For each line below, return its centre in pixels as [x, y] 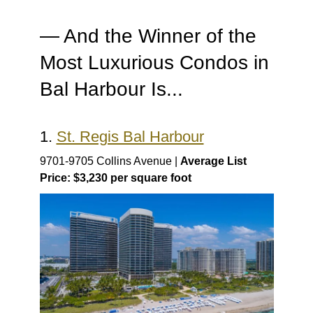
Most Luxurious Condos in [154, 62]
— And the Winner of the [148, 36]
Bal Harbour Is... [111, 89]
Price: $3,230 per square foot [115, 177]
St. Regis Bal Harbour [130, 136]
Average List [213, 161]
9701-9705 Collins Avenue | [110, 161]
